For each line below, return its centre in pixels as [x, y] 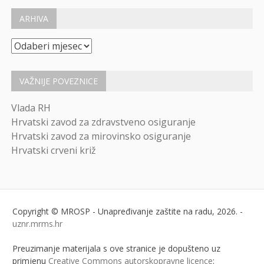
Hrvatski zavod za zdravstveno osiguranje [104, 122]
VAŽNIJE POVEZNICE [59, 81]
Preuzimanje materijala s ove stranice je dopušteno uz [116, 249]
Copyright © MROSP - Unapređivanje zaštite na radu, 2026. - [128, 212]
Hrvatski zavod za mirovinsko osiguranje [101, 136]
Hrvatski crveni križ [54, 150]
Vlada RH [31, 108]
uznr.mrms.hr [37, 224]
